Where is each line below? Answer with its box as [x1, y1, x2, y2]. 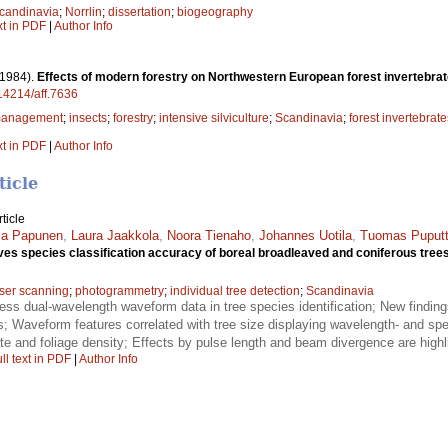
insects [69, 111, 107, 126]
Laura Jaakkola [71, 228, 159, 244]
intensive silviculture [159, 111, 269, 126]
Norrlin [65, 5, 102, 20]
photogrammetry [75, 284, 164, 299]
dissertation [108, 5, 171, 20]
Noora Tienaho [167, 228, 251, 244]
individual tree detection [170, 284, 300, 299]
